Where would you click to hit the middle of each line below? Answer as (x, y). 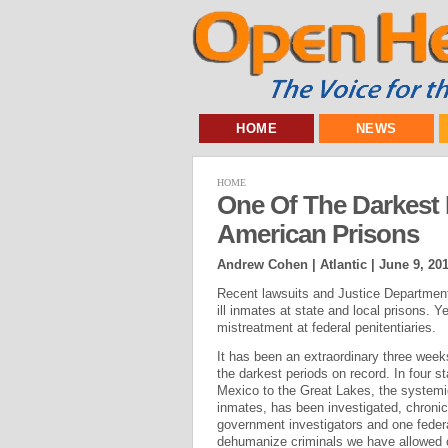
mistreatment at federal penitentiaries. (326, 327)
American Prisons (318, 233)
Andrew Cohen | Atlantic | (298, 264)
